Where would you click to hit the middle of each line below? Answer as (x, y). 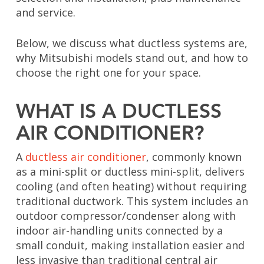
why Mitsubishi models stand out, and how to (132, 58)
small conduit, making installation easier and (130, 245)
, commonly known (194, 157)
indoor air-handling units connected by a (119, 231)
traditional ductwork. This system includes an (132, 201)
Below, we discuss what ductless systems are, (131, 43)
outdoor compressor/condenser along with (126, 216)
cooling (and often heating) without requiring (131, 187)
